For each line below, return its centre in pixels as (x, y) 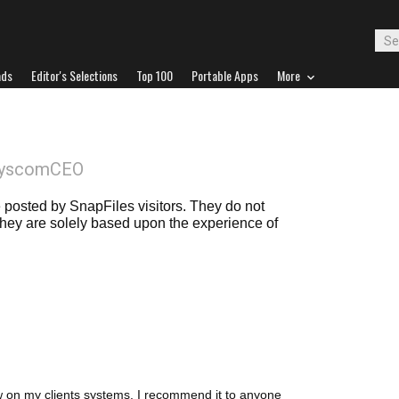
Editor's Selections (74, 75)
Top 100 (155, 75)
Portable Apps (225, 75)
